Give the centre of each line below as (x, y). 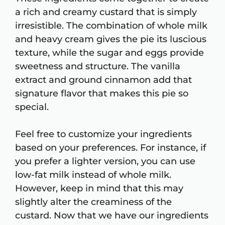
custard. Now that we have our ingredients (112, 216)
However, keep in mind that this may (99, 189)
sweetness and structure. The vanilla (98, 67)
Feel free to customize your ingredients (103, 134)
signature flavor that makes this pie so (102, 94)
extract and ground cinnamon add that (103, 80)
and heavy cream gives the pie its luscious (111, 39)
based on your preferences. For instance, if (110, 148)
